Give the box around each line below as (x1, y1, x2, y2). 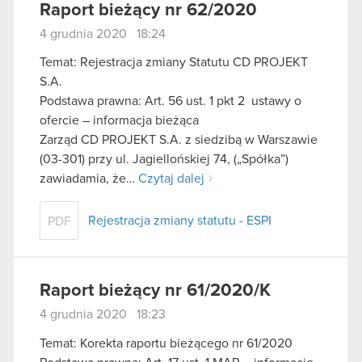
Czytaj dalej (138, 172, 204, 186)
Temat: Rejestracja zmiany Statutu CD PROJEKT (40, 56, 308, 69)
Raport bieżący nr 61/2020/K (40, 282, 271, 301)
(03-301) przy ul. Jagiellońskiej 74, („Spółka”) (40, 153, 288, 166)
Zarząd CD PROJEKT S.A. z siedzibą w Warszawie (40, 133, 318, 147)
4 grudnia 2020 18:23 (40, 308, 166, 322)
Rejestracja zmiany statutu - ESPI (88, 214, 271, 228)
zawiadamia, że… (40, 172, 138, 186)
